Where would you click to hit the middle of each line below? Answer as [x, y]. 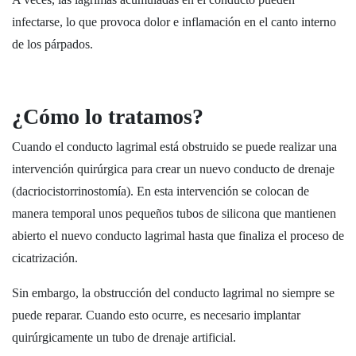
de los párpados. [52, 44]
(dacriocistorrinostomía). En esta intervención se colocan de [161, 191]
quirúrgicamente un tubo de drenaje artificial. [124, 337]
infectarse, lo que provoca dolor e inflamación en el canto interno [174, 22]
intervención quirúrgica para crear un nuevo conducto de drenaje [173, 169]
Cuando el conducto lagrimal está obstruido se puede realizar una [174, 147]
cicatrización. [45, 258]
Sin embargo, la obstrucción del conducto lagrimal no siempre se [173, 293]
